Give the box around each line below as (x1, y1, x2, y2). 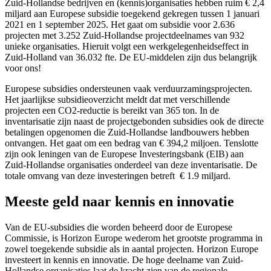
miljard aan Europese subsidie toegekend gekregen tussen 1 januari (5, 8, 260, 19)
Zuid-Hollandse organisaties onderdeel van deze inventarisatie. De (5, 160, 257, 171)
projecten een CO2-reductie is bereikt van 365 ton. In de (5, 105, 219, 116)
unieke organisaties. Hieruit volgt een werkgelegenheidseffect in (5, 41, 249, 52)
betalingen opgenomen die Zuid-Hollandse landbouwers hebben (5, 127, 249, 138)
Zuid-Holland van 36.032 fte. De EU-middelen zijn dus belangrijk (5, 52, 257, 63)
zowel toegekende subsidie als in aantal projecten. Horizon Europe (5, 243, 258, 254)
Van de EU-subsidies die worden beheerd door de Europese (5, 221, 232, 232)
